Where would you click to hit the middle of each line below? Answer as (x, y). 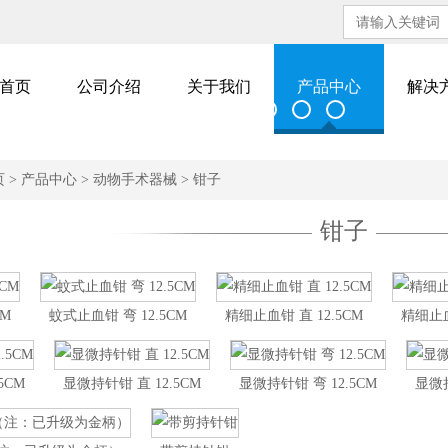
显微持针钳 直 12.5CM (132, 383)
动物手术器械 (135, 179)
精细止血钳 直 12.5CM (294, 315)
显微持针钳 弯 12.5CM (308, 383)
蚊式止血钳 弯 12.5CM (118, 315)
